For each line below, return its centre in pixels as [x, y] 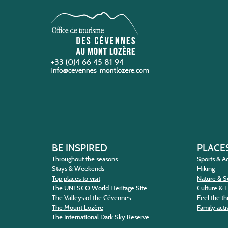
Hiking [206, 169]
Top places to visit [76, 179]
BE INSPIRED [80, 148]
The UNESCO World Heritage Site [99, 188]
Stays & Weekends [78, 169]
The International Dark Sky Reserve [101, 217]
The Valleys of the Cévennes [91, 198]
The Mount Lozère [78, 208]
